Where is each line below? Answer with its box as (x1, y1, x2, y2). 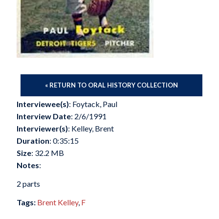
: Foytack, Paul (68, 99, 123, 109)
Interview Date (16, 111, 71, 121)
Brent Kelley (37, 197, 78, 207)
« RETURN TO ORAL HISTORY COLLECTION (45, 81, 178, 89)
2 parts (16, 178, 40, 188)
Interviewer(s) (16, 124, 68, 133)
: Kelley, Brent (67, 124, 115, 133)
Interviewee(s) (16, 99, 69, 109)
